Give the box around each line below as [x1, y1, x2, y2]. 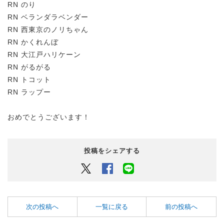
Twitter [92, 164, 114, 172]
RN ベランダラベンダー [7, 13, 88, 21]
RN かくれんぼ [7, 38, 58, 46]
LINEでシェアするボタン [134, 164, 213, 172]
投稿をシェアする [84, 147, 140, 155]
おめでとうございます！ [7, 113, 90, 121]
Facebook [113, 164, 145, 172]
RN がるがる [7, 63, 51, 71]
